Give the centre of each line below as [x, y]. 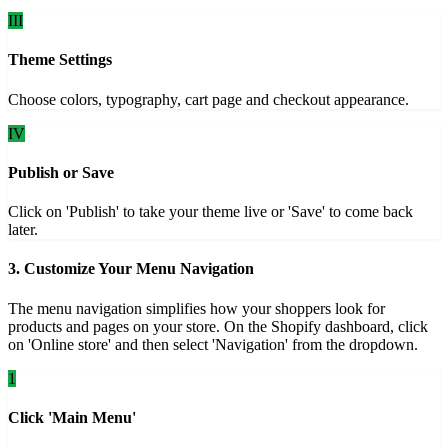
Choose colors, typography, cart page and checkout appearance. [208, 99]
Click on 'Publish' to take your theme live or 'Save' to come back [210, 212]
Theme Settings [60, 60]
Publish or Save [61, 172]
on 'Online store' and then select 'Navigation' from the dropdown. [213, 344]
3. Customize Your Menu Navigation [131, 269]
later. [23, 230]
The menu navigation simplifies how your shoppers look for [196, 308]
